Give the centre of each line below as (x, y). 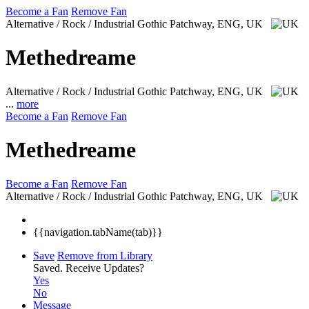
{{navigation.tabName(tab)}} (98, 232)
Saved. (49, 268)
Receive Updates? (105, 268)
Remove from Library (105, 255)
